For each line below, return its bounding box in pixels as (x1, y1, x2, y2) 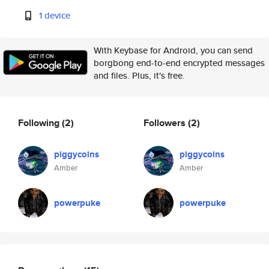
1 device (39, 9, 71, 22)
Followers (144, 115, 188, 130)
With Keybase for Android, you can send (94, 44, 253, 56)
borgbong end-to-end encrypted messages (94, 56, 265, 69)
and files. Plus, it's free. (94, 69, 185, 82)
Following (18, 115, 62, 130)
